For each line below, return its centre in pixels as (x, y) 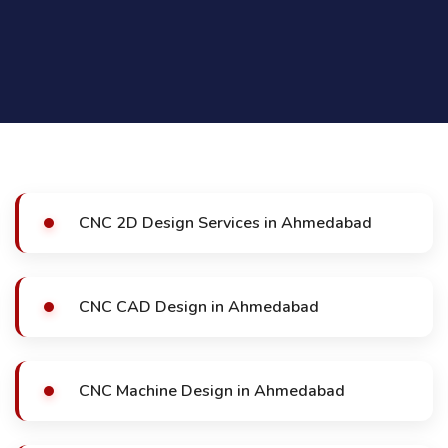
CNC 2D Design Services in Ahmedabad (225, 223)
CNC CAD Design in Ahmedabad (199, 307)
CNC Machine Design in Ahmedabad (212, 391)
